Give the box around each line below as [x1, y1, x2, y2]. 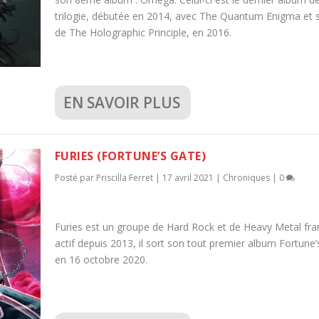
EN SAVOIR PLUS [63, 92, 180, 113]
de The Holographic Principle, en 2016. [54, 26, 231, 40]
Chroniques [222, 171, 270, 184]
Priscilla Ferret [95, 171, 153, 184]
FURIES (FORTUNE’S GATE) [54, 147, 206, 164]
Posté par [54, 171, 96, 184]
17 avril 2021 [162, 171, 214, 184]
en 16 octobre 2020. [54, 253, 147, 267]
